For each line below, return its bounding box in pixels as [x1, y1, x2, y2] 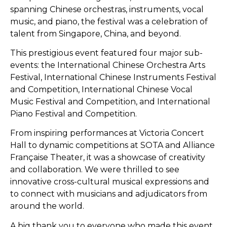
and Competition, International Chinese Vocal [10, 85, 193, 95]
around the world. [10, 201, 84, 211]
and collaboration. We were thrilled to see [10, 165, 179, 175]
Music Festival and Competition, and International [10, 97, 210, 107]
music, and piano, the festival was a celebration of [10, 16, 208, 26]
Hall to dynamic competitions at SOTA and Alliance [10, 140, 215, 150]
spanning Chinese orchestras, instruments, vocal [10, 4, 204, 14]
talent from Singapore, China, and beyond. [10, 28, 181, 39]
